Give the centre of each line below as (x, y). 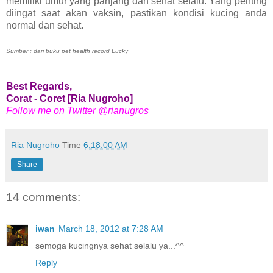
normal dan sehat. (45, 25)
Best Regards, (39, 86)
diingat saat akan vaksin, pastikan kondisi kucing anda (136, 13)
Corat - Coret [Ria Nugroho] (69, 98)
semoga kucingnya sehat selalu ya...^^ (110, 245)
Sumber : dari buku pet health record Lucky (67, 51)
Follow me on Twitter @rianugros (77, 110)
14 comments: (43, 197)
